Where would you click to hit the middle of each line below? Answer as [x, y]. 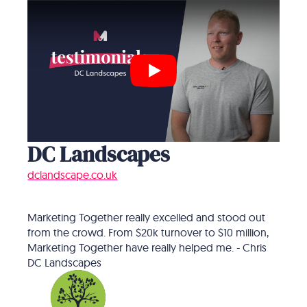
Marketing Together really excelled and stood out [147, 217]
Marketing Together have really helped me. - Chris [147, 247]
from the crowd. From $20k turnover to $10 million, [148, 232]
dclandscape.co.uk [73, 174]
